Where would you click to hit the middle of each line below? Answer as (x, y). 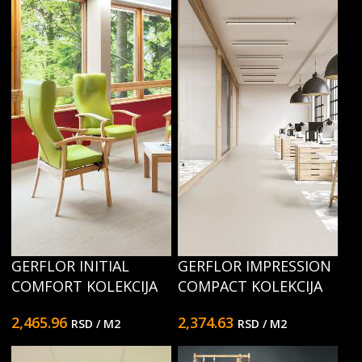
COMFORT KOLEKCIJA (84, 286)
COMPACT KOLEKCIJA (250, 286)
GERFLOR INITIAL (70, 266)
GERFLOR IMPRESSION (255, 266)
